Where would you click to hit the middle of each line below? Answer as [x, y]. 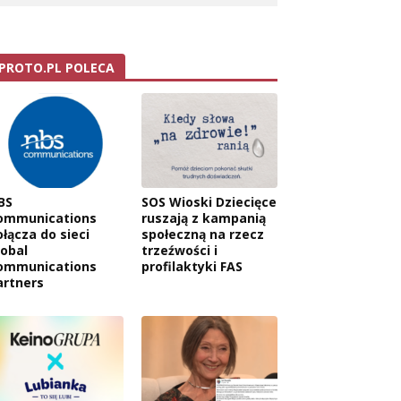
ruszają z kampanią [204, 218]
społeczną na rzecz [203, 235]
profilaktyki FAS [192, 267]
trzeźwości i [179, 251]
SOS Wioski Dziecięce [209, 202]
